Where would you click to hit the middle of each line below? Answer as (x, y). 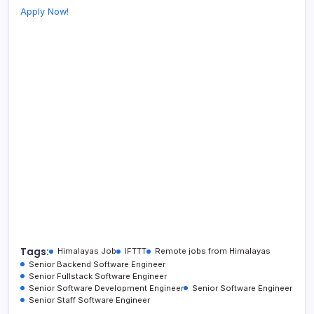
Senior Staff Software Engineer (89, 300)
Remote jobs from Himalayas (213, 251)
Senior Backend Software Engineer (97, 264)
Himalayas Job (87, 251)
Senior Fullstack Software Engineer (98, 276)
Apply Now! (45, 11)
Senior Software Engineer (242, 288)
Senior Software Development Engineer (106, 288)
